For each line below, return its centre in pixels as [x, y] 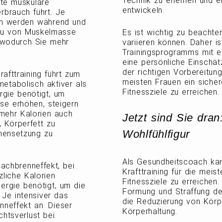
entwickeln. [143, 10]
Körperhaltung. [150, 211]
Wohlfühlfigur [156, 134]
